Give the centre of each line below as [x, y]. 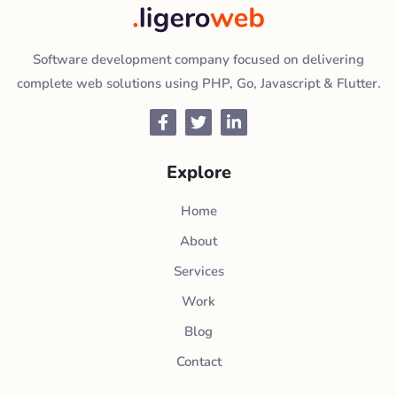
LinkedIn [270, 120]
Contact [198, 362]
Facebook [202, 120]
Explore [198, 173]
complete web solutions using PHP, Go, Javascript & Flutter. [198, 84]
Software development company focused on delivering [198, 60]
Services [198, 272]
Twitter [231, 120]
